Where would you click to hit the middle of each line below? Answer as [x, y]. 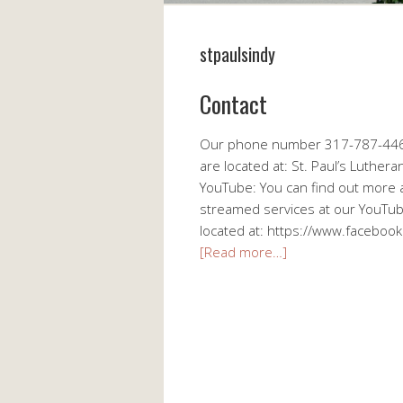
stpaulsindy [237, 54]
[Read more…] [243, 252]
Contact [233, 104]
